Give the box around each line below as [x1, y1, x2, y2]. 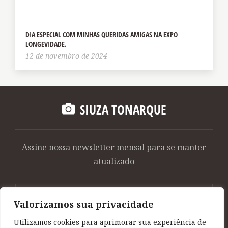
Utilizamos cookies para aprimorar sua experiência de [14, 217, 206, 227]
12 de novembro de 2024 [25, 50, 107, 61]
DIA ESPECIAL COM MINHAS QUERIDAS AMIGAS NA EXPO [25, 29, 178, 39]
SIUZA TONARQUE [79, 101, 166, 118]
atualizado [94, 155, 134, 167]
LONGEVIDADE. [25, 39, 67, 49]
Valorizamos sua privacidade [14, 198, 154, 210]
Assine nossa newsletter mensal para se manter [22, 141, 206, 153]
